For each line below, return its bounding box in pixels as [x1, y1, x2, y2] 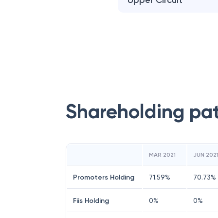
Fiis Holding [73, 197, 109, 205]
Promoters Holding [73, 173, 134, 182]
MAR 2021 [149, 151, 176, 158]
